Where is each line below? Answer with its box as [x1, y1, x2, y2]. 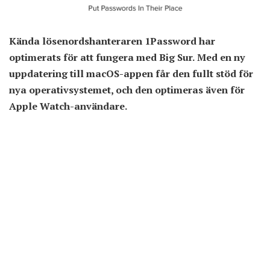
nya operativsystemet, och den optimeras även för [9, 83, 245, 96]
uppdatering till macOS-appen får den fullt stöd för [9, 67, 253, 80]
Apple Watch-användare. [9, 99, 128, 113]
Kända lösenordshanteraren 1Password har [9, 34, 215, 48]
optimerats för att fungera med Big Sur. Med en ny [9, 51, 245, 64]
